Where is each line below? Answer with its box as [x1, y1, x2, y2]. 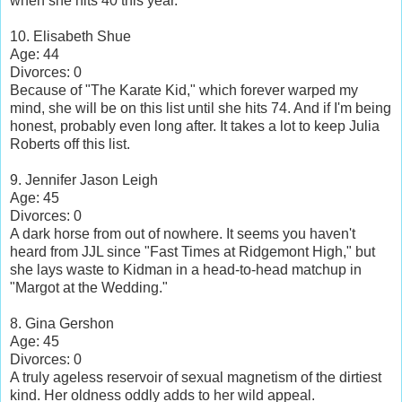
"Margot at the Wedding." [10, 279, 168, 295]
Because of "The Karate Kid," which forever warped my [10, 82, 358, 98]
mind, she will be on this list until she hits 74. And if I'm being [10, 100, 391, 116]
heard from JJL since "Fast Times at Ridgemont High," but [10, 243, 375, 259]
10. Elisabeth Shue [10, 28, 131, 44]
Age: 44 [10, 46, 59, 62]
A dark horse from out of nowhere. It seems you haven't [10, 225, 355, 241]
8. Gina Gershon [10, 315, 114, 331]
